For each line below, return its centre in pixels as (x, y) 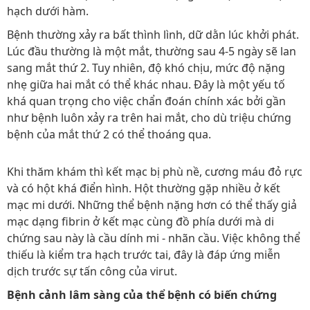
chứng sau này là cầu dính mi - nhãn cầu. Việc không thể (154, 238)
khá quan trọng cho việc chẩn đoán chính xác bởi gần (146, 101)
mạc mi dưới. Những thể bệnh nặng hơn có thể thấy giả (152, 205)
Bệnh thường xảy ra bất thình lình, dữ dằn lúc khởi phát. (153, 35)
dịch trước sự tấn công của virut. (92, 271)
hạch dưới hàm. (48, 11)
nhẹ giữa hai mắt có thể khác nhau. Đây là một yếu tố (146, 84)
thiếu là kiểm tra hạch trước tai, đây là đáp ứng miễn (144, 255)
